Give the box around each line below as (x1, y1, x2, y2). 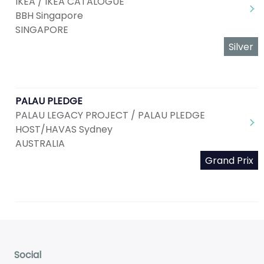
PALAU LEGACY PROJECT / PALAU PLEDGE (15, 108, 205, 122)
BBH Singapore (15, 9, 83, 22)
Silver (229, 40, 253, 54)
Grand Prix (205, 154, 253, 167)
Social (14, 248, 41, 262)
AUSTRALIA (15, 137, 65, 150)
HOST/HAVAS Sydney (15, 123, 113, 136)
